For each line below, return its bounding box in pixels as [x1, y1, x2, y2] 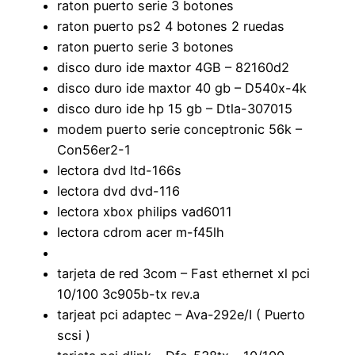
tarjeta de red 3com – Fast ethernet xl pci [57, 265, 310, 281]
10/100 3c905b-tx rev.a [57, 285, 200, 302]
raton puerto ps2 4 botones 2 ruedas [57, 17, 284, 34]
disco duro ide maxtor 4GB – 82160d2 [57, 59, 289, 75]
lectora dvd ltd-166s [57, 162, 181, 178]
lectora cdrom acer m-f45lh [57, 223, 224, 240]
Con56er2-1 [57, 141, 131, 158]
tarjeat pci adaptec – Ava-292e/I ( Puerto [57, 306, 305, 323]
